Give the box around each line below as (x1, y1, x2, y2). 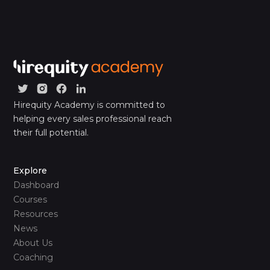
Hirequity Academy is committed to (13, 99, 166, 110)
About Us (13, 237, 53, 248)
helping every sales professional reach (13, 113, 172, 124)
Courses (13, 193, 48, 205)
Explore (13, 165, 48, 176)
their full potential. (13, 127, 89, 138)
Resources (13, 208, 58, 219)
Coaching (13, 251, 54, 263)
